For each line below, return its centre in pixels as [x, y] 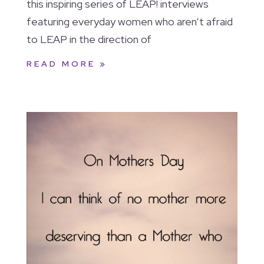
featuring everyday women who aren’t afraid [129, 21]
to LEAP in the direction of [89, 39]
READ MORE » [67, 63]
